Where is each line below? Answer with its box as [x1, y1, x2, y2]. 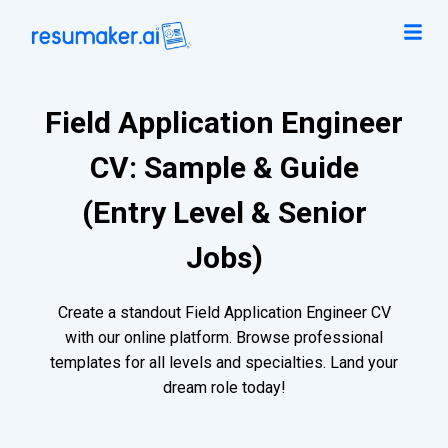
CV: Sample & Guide [89, 150, 359, 186]
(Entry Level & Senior [81, 195, 367, 231]
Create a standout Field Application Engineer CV [57, 303, 391, 323]
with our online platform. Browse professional [65, 328, 383, 348]
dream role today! [162, 378, 286, 398]
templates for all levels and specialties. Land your [50, 353, 398, 373]
